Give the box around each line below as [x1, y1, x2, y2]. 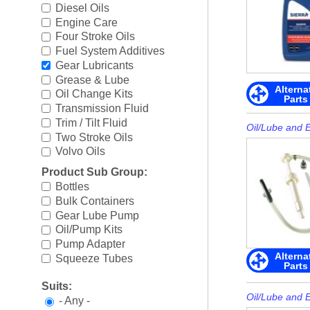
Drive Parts [73, 86, 129, 98]
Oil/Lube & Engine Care [73, 257, 191, 268]
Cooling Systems [73, 30, 158, 42]
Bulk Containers [55, 194, 134, 207]
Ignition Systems [73, 228, 155, 240]
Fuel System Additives [55, 44, 165, 57]
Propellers [73, 285, 125, 297]
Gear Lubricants [55, 59, 134, 71]
